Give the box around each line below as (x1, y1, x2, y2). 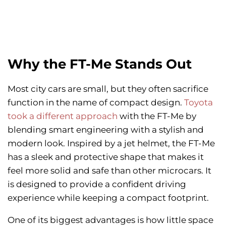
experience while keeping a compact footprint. (8, 193, 209, 203)
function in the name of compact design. (8, 97, 184, 108)
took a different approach (8, 111, 118, 122)
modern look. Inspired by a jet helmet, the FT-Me (8, 138, 215, 149)
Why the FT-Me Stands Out (8, 56, 192, 73)
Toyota (184, 97, 213, 108)
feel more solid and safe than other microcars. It (8, 165, 211, 176)
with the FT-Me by (118, 111, 196, 122)
